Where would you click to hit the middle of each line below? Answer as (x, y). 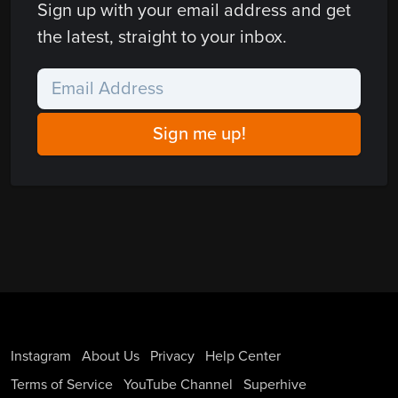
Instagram (41, 357)
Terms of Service (62, 385)
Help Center (243, 357)
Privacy (172, 357)
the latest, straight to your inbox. (162, 38)
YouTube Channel (178, 385)
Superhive (275, 385)
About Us (111, 357)
